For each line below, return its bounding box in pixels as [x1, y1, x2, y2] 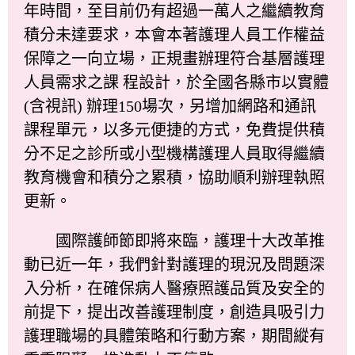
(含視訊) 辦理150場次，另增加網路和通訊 [24, 97, 316, 115]
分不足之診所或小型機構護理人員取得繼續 [24, 144, 325, 162]
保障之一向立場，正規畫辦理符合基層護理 [24, 49, 325, 67]
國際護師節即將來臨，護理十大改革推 [24, 231, 325, 250]
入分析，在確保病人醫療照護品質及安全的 [24, 279, 325, 297]
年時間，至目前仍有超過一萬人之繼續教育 [24, 2, 325, 20]
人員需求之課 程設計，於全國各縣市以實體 [24, 73, 329, 91]
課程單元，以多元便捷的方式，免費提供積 [24, 120, 325, 139]
